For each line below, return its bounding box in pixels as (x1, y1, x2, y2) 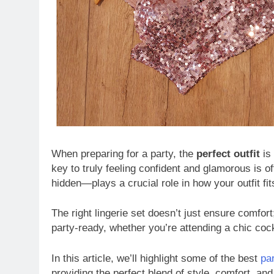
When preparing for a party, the (51, 147, 196, 160)
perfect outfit (196, 147, 260, 160)
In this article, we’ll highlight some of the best (51, 252, 261, 264)
